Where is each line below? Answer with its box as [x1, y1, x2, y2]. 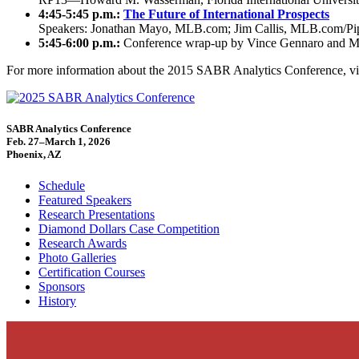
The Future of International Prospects [123, 7, 329, 21]
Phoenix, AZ [6, 148, 62, 161]
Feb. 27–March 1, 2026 [6, 135, 111, 148]
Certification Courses [38, 265, 145, 280]
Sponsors [38, 280, 85, 294]
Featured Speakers [38, 193, 131, 208]
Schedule [38, 179, 85, 193]
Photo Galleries [38, 251, 116, 265]
